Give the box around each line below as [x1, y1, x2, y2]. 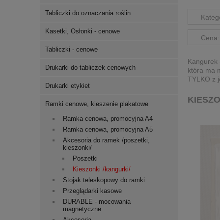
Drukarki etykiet [45, 82, 90, 89]
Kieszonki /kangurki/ [73, 165, 131, 173]
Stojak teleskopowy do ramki [63, 176, 145, 184]
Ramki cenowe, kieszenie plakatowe [45, 100, 148, 108]
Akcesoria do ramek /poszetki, [63, 136, 150, 144]
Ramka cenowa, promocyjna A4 [63, 114, 153, 122]
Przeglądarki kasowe [63, 187, 122, 194]
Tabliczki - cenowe [45, 45, 98, 53]
